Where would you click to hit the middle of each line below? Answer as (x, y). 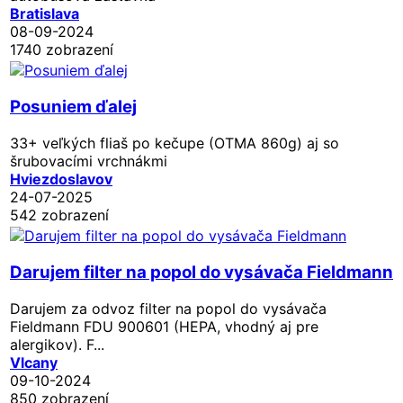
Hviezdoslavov (61, 179)
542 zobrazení (59, 215)
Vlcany (34, 362)
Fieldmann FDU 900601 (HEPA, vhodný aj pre (164, 326)
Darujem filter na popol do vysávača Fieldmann (201, 272)
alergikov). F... (57, 344)
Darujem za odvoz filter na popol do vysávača (168, 308)
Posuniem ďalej (73, 106)
